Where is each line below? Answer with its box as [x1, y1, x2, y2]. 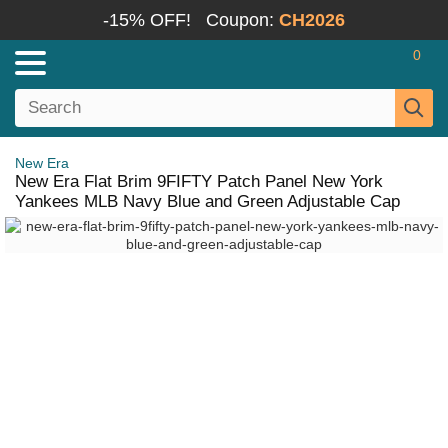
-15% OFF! [103, 10, 191, 30]
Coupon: [206, 10, 279, 30]
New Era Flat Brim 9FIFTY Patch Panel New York [15, 172, 383, 191]
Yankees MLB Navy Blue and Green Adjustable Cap [15, 192, 400, 211]
